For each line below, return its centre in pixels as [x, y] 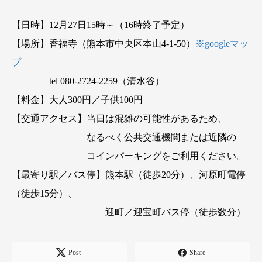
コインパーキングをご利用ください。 [129, 156]
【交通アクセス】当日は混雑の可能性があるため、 [119, 118]
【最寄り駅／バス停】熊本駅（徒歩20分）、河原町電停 [129, 174]
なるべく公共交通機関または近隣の [124, 137]
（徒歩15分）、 [44, 193]
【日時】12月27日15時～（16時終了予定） [101, 25]
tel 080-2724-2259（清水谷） [88, 81]
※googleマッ [222, 43]
